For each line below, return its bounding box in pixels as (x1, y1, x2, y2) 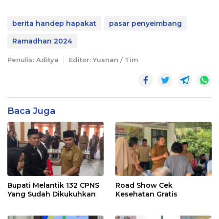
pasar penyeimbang (109, 19, 182, 28)
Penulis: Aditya (7, 56, 59, 64)
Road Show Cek (115, 180, 173, 190)
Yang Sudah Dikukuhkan (7, 189, 96, 198)
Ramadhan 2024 (12, 37, 72, 46)
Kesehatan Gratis (115, 189, 177, 198)
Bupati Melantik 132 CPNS (7, 180, 99, 190)
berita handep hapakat (12, 19, 96, 28)
